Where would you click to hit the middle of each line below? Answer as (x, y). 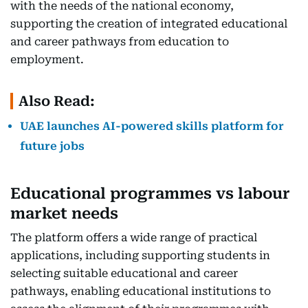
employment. (47, 59)
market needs (64, 213)
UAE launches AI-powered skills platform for (152, 126)
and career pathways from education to (120, 42)
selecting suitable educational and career (124, 273)
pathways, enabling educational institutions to (141, 291)
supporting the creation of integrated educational (149, 24)
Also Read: (57, 101)
